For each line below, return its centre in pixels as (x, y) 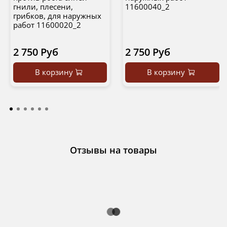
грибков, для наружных (57, 16)
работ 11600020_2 (47, 25)
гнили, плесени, (43, 7)
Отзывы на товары (113, 150)
